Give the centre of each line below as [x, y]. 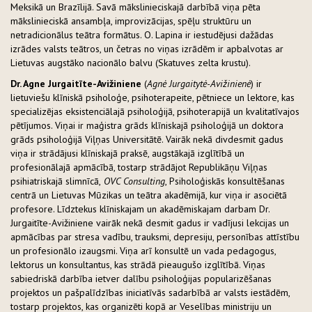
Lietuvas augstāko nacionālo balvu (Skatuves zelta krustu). [131, 63]
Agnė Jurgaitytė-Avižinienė [199, 84]
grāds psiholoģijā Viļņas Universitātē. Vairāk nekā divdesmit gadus [147, 140]
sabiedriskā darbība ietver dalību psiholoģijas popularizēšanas [141, 279]
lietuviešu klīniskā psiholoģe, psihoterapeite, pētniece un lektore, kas [153, 98]
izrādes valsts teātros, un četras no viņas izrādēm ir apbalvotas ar [147, 49]
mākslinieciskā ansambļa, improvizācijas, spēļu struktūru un [131, 21]
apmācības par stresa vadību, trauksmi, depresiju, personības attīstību [155, 237]
